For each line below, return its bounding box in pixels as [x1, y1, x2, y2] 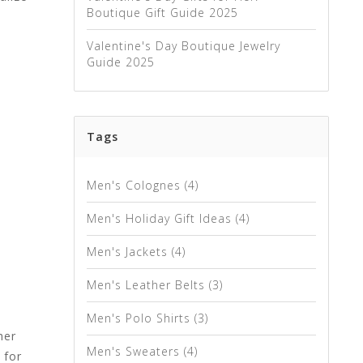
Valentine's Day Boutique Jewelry [87, 38, 280, 53]
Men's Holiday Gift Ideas [87, 211, 236, 226]
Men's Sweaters [87, 344, 184, 359]
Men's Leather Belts [87, 277, 209, 293]
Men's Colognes [87, 177, 185, 193]
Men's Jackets [87, 244, 172, 259]
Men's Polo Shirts [87, 310, 194, 326]
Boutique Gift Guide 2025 [87, 5, 238, 20]
